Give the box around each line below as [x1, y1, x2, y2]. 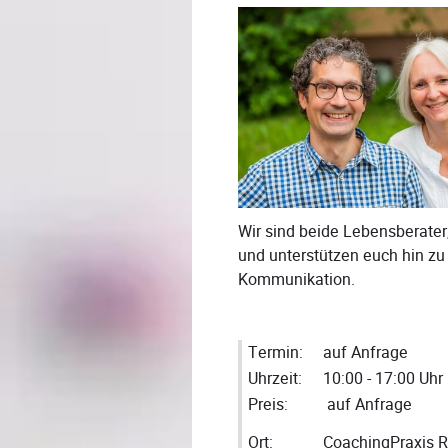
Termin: [248, 340, 303, 364]
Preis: [248, 392, 288, 416]
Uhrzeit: [248, 366, 302, 390]
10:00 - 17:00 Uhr [323, 366, 443, 390]
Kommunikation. [238, 267, 355, 291]
